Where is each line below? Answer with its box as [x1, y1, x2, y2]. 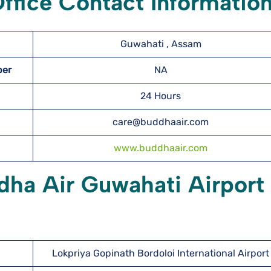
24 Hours [140, 90, 181, 102]
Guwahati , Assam [120, 38, 201, 50]
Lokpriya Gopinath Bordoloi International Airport [52, 247, 269, 259]
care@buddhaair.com [113, 116, 209, 128]
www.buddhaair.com [114, 142, 207, 154]
